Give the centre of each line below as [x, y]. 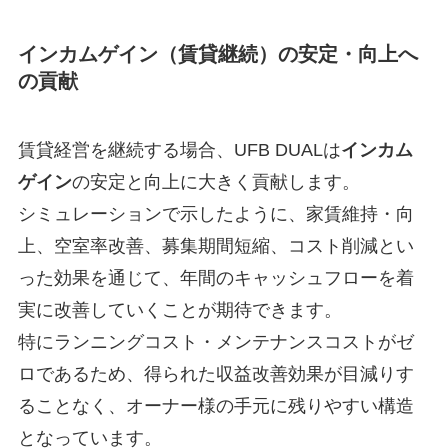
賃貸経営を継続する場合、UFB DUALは [179, 150]
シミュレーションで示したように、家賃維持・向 [215, 214]
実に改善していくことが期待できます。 [179, 310]
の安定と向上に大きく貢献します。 [215, 182]
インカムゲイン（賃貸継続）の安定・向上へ [217, 53]
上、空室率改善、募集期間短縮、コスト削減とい [215, 246]
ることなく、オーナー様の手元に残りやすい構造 [215, 406]
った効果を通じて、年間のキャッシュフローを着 [215, 278]
